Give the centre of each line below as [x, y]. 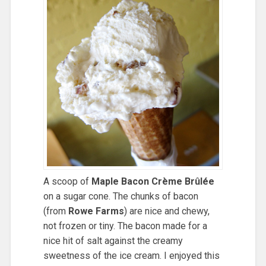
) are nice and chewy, [167, 211]
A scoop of [67, 181]
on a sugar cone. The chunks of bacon [121, 196]
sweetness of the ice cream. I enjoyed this [131, 255]
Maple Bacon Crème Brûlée [153, 181]
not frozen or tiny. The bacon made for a [125, 226]
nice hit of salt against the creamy [113, 240]
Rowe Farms [96, 211]
